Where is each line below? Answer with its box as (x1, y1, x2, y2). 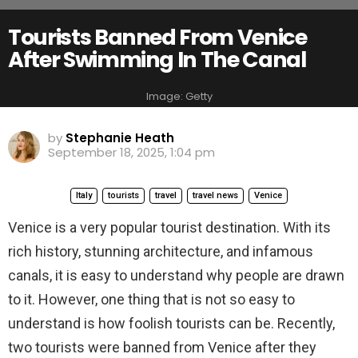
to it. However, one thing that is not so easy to (8, 290, 295, 308)
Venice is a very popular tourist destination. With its (8, 218, 331, 236)
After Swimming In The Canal (8, 45, 306, 74)
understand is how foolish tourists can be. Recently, (8, 314, 335, 332)
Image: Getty (145, 89, 213, 105)
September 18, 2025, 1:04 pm (48, 143, 215, 161)
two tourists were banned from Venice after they (8, 338, 316, 356)
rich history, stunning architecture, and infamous (8, 242, 313, 260)
